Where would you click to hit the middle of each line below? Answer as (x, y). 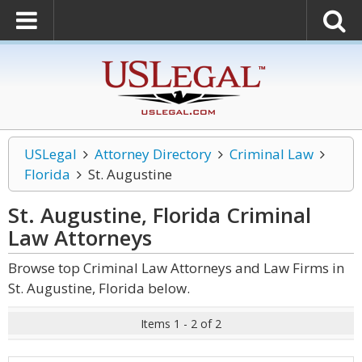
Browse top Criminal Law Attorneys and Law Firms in (176, 268)
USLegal (51, 154)
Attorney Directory (153, 154)
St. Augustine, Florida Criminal (160, 215)
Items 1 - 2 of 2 (181, 324)
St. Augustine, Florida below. (99, 288)
